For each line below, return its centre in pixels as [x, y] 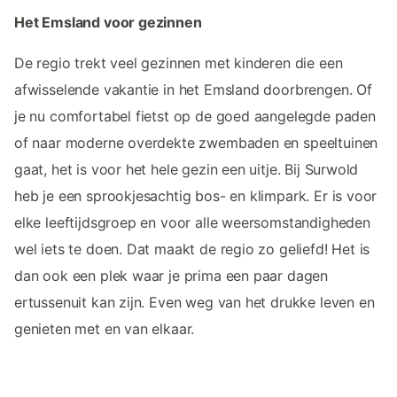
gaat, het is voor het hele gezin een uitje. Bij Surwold [187, 170]
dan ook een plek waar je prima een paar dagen [171, 276]
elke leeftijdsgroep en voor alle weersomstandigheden [192, 223]
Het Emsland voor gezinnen [108, 23]
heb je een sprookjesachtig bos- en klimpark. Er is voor [196, 196]
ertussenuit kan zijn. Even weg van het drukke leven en [195, 303]
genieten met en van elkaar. [105, 329]
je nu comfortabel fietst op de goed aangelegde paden [195, 117]
